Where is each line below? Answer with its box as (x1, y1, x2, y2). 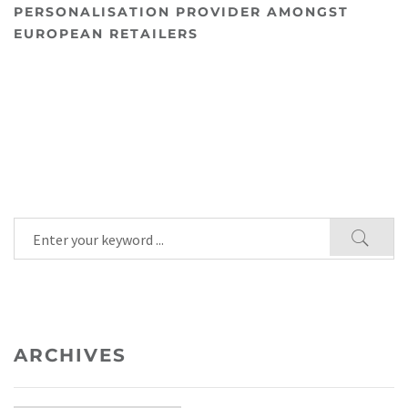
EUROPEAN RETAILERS (14, 25, 199, 42)
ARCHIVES (14, 344, 127, 366)
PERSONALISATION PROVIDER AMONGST (14, 4, 349, 20)
